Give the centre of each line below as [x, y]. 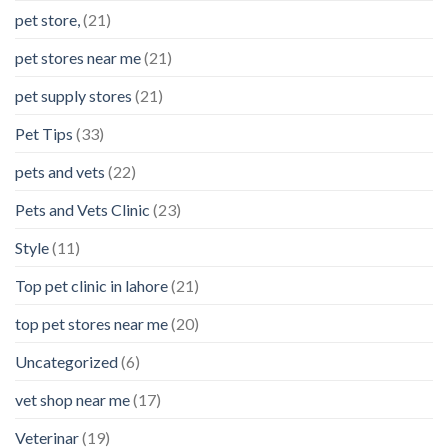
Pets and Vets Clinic [82, 210]
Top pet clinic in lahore [91, 286]
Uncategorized [66, 362]
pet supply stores [73, 96]
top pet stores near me [91, 324]
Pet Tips [44, 134]
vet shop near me [72, 400]
